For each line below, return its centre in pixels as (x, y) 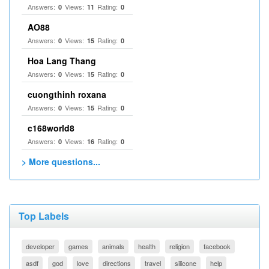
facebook (217, 246)
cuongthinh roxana (67, 94)
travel (153, 263)
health (147, 246)
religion (180, 246)
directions (117, 263)
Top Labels (44, 216)
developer (40, 246)
